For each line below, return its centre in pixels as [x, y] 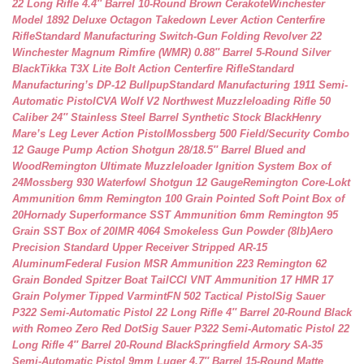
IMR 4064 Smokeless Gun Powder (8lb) [212, 231]
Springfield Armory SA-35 [258, 345]
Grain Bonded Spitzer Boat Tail [91, 280]
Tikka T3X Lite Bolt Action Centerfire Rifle [144, 69]
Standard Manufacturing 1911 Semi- [258, 85]
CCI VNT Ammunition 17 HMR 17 [251, 280]
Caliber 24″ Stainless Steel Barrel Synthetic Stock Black [152, 117]
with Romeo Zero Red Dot [77, 329]
